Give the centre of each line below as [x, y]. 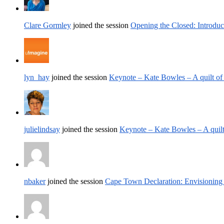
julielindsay [42, 129]
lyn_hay [37, 77]
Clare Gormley [47, 25]
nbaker [35, 181]
